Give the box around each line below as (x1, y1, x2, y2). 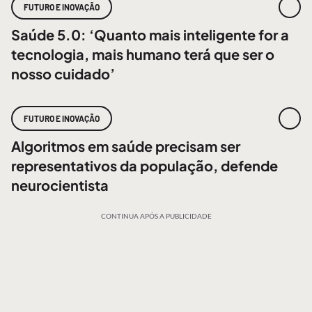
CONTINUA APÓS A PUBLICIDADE (100, 212, 212, 220)
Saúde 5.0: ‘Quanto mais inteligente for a (11, 26, 289, 43)
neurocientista (11, 176, 109, 194)
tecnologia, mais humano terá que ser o (11, 45, 274, 63)
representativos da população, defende (11, 157, 278, 174)
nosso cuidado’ (11, 65, 115, 82)
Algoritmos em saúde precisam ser (11, 137, 240, 155)
